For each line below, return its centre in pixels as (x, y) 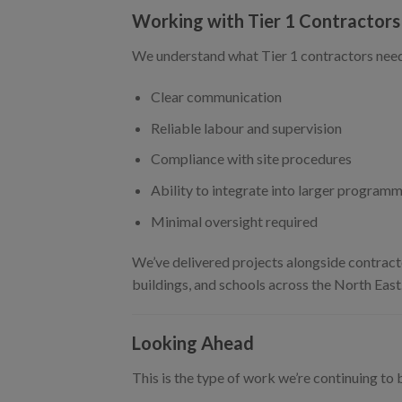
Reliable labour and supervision (246, 127)
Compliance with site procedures (251, 159)
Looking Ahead (193, 343)
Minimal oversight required (234, 221)
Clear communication (216, 97)
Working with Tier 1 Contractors (266, 21)
